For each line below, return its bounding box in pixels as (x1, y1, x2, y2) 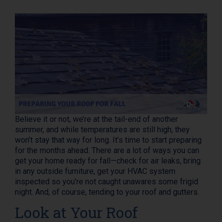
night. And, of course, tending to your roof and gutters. (15, 187, 199, 197)
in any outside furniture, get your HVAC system (15, 166, 175, 176)
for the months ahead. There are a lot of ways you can (15, 146, 199, 155)
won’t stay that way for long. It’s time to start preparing (15, 135, 202, 145)
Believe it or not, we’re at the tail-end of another (15, 114, 178, 124)
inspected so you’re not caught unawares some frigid (15, 177, 198, 186)
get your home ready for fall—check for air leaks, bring (15, 156, 201, 166)
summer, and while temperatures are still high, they (15, 125, 190, 134)
